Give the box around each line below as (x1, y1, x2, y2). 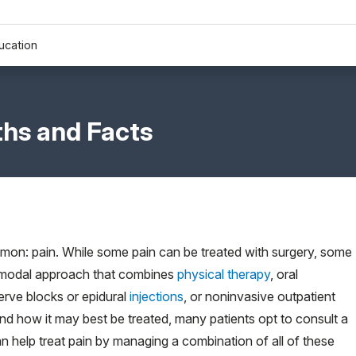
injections (130, 288, 184, 304)
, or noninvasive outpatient (184, 288, 335, 304)
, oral (270, 265, 298, 282)
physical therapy (177, 265, 270, 282)
